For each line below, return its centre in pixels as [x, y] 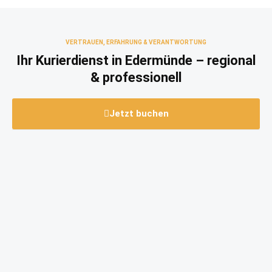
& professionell [136, 77]
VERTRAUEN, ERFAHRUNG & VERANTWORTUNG [136, 42]
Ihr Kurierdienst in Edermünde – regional [136, 60]
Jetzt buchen [139, 114]
